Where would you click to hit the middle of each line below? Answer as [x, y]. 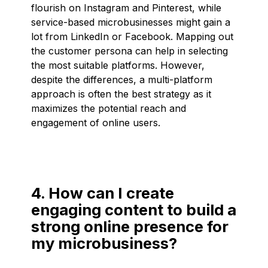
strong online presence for [130, 226]
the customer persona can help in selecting [130, 51]
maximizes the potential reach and [109, 108]
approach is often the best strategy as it [121, 94]
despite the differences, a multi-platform [122, 79]
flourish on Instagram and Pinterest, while [126, 7]
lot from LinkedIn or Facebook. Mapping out [132, 36]
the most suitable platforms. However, [118, 65]
